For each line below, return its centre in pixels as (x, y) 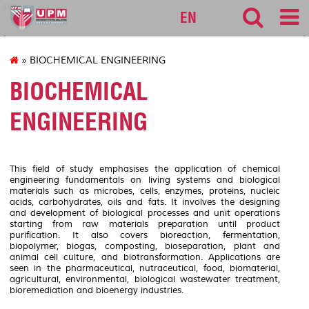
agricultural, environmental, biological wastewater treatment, (145, 279)
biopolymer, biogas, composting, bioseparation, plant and (145, 246)
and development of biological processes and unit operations (145, 213)
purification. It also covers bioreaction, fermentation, (145, 235)
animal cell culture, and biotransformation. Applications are (145, 257)
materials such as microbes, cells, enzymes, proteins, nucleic (145, 191)
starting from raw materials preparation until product (145, 224)
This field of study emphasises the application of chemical (145, 169)
